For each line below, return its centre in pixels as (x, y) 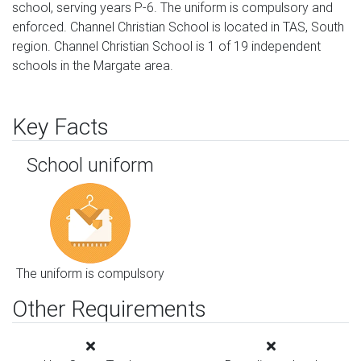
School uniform (90, 165)
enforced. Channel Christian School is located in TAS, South (178, 27)
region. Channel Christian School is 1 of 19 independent (166, 46)
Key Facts (60, 127)
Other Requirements (109, 309)
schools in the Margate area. (93, 65)
